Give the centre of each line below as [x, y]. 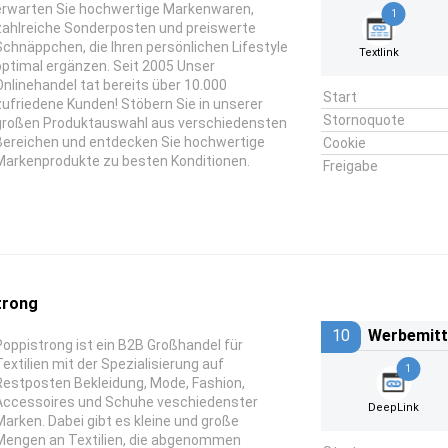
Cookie [344, 143]
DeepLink [394, 407]
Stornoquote [363, 120]
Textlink [379, 52]
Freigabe [350, 166]
